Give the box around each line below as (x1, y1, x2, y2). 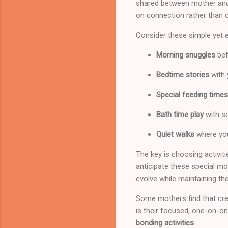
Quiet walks (156, 129, 194, 139)
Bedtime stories (156, 70, 209, 79)
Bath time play (156, 109, 204, 119)
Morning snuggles (156, 50, 215, 60)
